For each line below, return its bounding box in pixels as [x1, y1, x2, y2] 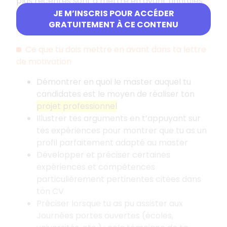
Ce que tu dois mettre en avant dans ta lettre [25, 44, 206, 56]
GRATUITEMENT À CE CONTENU [49, 18, 178, 30]
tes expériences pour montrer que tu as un [36, 125, 207, 137]
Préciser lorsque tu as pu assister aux [36, 198, 183, 210]
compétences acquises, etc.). [16, 19, 134, 31]
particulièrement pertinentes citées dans [36, 173, 201, 185]
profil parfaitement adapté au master [36, 137, 188, 149]
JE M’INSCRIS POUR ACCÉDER [53, 7, 174, 19]
